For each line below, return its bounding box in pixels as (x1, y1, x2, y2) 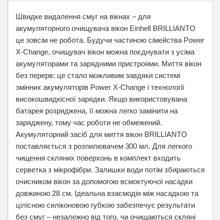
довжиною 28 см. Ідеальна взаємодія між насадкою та (16, 189, 198, 197)
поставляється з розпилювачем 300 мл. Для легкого (16, 142, 192, 150)
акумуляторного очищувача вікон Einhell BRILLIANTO (16, 24, 195, 32)
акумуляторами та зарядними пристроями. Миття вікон (16, 59, 201, 68)
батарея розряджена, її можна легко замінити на (16, 107, 178, 115)
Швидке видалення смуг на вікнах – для (16, 12, 151, 21)
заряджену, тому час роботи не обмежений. (16, 118, 162, 127)
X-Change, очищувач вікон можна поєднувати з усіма (16, 48, 194, 56)
